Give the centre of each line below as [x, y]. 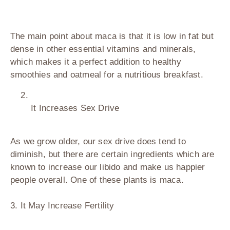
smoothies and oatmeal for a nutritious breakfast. [107, 75]
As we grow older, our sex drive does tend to [98, 142]
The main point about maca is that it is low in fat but [112, 36]
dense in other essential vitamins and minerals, [103, 49]
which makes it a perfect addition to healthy [96, 62]
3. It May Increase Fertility [62, 206]
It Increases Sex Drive [75, 108]
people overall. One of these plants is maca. [97, 180]
